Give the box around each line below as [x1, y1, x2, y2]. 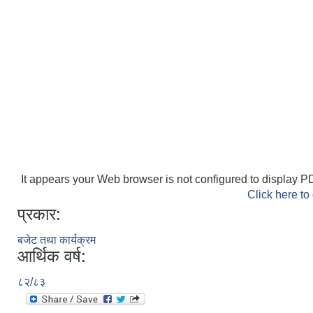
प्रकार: [17, 205, 61, 224]
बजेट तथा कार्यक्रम [17, 234, 96, 246]
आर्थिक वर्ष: [17, 247, 86, 265]
